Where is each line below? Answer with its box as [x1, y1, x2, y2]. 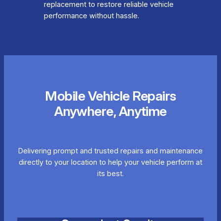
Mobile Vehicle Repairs [45, 87, 176, 104]
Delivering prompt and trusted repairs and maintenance [18, 146, 203, 155]
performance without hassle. [43, 11, 139, 21]
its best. [97, 169, 124, 178]
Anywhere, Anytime [54, 103, 167, 119]
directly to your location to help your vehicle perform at [19, 157, 202, 167]
